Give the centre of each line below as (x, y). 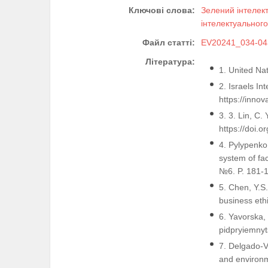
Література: (170, 62)
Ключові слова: (162, 10)
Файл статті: (169, 43)
